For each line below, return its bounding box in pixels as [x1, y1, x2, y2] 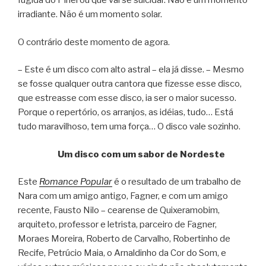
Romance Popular [39, 176, 112, 188]
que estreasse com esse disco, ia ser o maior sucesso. [18, 93, 236, 104]
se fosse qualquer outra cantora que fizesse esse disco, [18, 78, 242, 90]
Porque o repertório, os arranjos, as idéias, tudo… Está [18, 107, 233, 118]
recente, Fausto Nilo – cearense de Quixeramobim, [18, 205, 220, 216]
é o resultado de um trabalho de [112, 176, 241, 188]
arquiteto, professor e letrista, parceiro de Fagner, [18, 219, 217, 230]
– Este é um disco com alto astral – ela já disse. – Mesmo [18, 64, 244, 75]
